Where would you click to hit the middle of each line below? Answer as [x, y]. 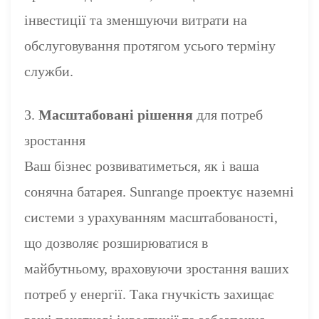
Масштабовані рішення [116, 114]
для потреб [228, 114]
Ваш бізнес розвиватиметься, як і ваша [142, 166]
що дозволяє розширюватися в [116, 242]
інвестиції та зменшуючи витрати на [136, 20]
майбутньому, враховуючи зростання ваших [157, 268]
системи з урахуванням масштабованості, [151, 217]
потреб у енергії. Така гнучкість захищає [150, 294]
